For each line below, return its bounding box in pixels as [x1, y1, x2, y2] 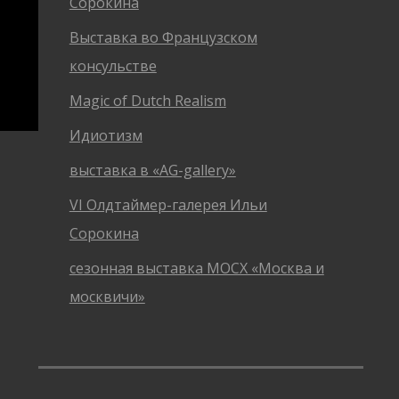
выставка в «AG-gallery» [69, 160, 236, 180]
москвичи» [69, 287, 145, 306]
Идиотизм [69, 126, 142, 145]
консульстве [69, 56, 157, 76]
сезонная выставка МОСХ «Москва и [69, 258, 324, 278]
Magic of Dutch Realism [69, 91, 226, 110]
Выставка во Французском [69, 28, 257, 47]
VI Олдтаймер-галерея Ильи [69, 195, 267, 215]
